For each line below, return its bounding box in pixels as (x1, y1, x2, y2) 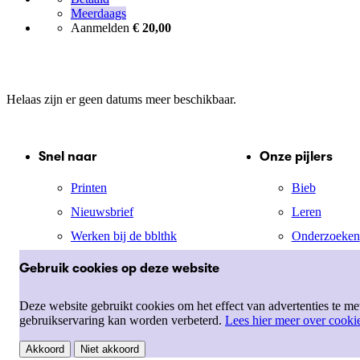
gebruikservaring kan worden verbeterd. (19, 313, 225, 327)
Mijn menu (71, 253, 126, 268)
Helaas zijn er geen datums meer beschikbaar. (6, 92, 236, 106)
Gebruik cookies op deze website (19, 260, 219, 276)
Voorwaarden (93, 343, 162, 358)
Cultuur (291, 277, 330, 292)
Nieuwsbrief (71, 205, 133, 219)
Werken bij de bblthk (71, 229, 177, 243)
